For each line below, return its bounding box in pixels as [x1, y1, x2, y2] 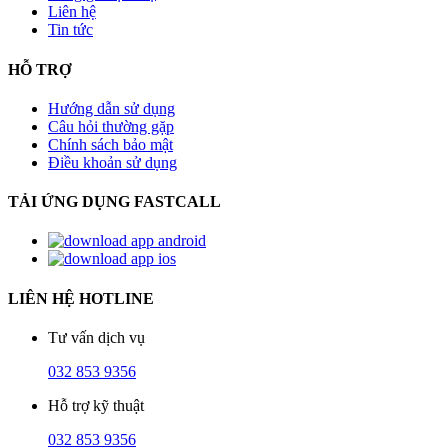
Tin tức [48, 21, 93, 39]
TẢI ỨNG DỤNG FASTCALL [8, 193, 221, 211]
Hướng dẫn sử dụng [48, 99, 175, 117]
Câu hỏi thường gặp [48, 117, 174, 135]
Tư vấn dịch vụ [48, 328, 145, 346]
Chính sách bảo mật [48, 135, 173, 153]
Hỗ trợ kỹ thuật [48, 396, 144, 414]
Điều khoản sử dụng [48, 153, 177, 171]
